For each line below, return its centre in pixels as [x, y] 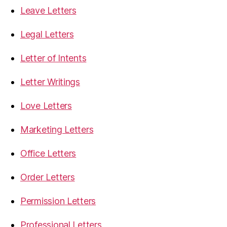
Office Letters [48, 153]
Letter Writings [50, 82]
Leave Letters [48, 10]
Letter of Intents [53, 58]
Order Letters [48, 177]
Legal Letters [47, 34]
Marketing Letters [57, 129]
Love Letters [46, 106]
